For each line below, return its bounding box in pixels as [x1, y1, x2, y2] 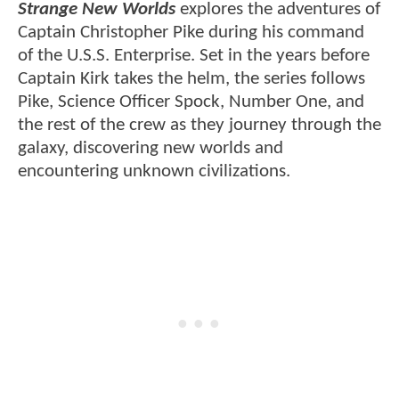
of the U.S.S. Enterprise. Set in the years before [18, 46, 370, 66]
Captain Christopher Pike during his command [18, 23, 364, 43]
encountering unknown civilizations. [18, 162, 290, 182]
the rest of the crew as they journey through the [18, 116, 381, 135]
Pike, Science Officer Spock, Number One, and [18, 93, 364, 112]
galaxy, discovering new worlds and [18, 139, 283, 159]
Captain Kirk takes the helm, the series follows [18, 69, 365, 89]
